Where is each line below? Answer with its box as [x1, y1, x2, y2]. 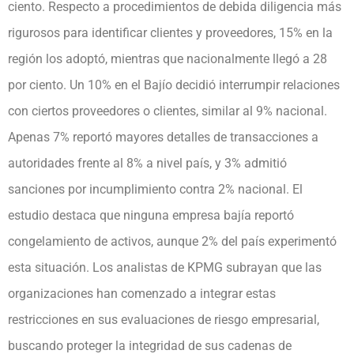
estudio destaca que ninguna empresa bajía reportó [8, 207, 294, 223]
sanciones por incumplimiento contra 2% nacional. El [8, 181, 303, 197]
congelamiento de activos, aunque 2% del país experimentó [8, 233, 337, 249]
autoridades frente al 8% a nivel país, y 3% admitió [8, 155, 287, 171]
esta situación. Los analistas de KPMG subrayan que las [8, 259, 322, 275]
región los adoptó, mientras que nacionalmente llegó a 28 [8, 51, 327, 66]
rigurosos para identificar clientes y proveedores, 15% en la [8, 24, 333, 40]
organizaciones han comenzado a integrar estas [8, 285, 276, 301]
